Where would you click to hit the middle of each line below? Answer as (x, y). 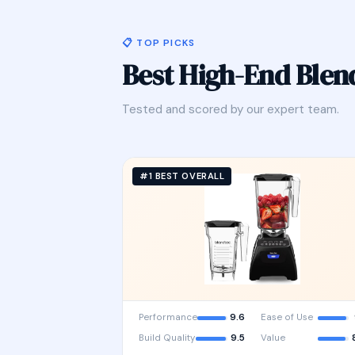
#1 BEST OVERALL (182, 176)
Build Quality (167, 338)
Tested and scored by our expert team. (231, 109)
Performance (168, 317)
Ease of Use (286, 317)
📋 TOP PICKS (159, 43)
